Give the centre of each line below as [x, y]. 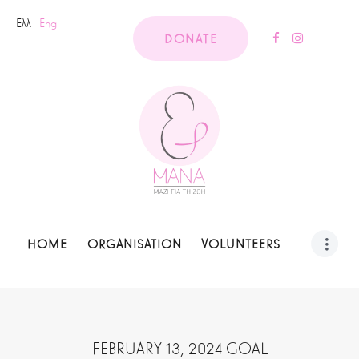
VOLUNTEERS [241, 244]
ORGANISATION [134, 244]
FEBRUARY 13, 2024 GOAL [179, 348]
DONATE [191, 39]
